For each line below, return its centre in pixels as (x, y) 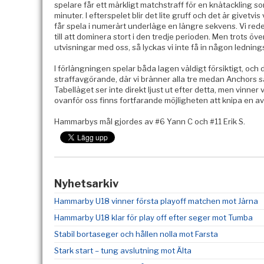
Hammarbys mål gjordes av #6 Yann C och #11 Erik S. (150, 121)
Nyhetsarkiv (86, 184)
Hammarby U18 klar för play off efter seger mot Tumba (154, 217)
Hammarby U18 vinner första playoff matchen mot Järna (156, 201)
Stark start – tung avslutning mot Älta (123, 250)
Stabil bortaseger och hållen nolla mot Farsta (136, 234)
